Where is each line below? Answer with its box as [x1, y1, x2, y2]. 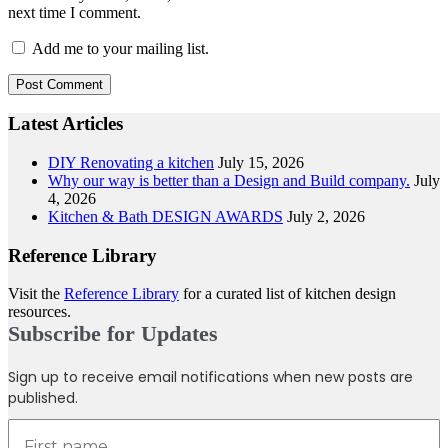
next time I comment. [8, 3, 141, 21]
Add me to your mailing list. [28, 39, 209, 57]
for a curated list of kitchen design [179, 285, 396, 303]
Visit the [8, 285, 64, 303]
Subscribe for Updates [8, 321, 218, 347]
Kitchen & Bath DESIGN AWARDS [48, 207, 283, 225]
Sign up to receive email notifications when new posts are [8, 367, 413, 388]
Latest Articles [8, 113, 123, 135]
